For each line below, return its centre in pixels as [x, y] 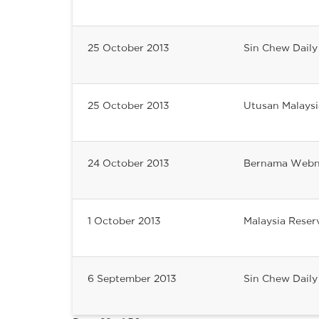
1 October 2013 [124, 220]
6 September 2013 [132, 278]
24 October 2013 [129, 163]
